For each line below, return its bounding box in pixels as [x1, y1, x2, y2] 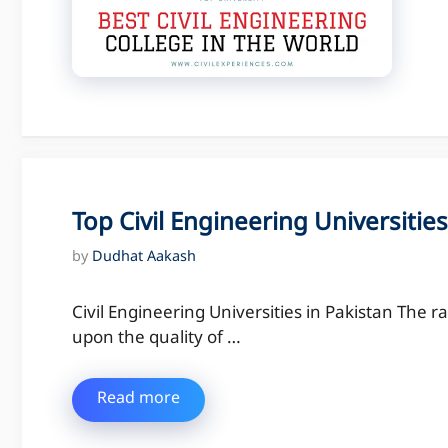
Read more [97, 388, 180, 410]
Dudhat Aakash [92, 248, 196, 268]
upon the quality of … [72, 328, 241, 351]
